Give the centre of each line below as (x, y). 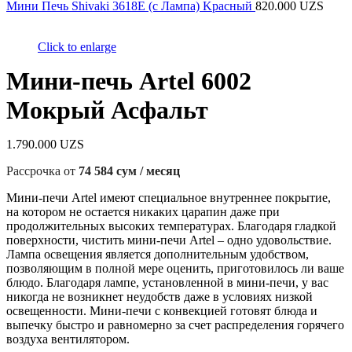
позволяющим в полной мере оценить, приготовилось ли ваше (175, 269)
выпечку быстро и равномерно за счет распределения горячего (175, 325)
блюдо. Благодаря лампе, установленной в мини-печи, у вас (167, 283)
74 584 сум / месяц (129, 171)
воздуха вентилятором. (68, 339)
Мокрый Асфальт (107, 110)
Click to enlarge (77, 47)
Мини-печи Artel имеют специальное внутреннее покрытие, (169, 198)
